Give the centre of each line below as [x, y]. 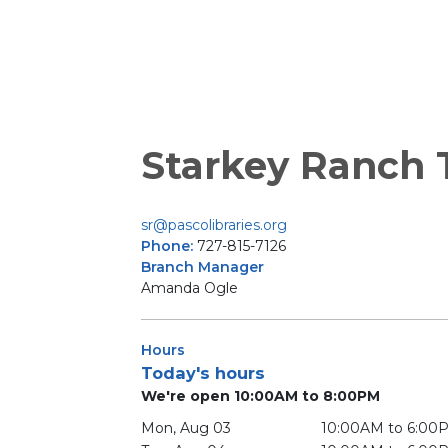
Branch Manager [202, 267]
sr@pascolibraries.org [214, 225]
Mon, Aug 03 [186, 428]
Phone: [169, 246]
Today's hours [203, 373]
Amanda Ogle [189, 288]
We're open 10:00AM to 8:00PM [260, 396]
